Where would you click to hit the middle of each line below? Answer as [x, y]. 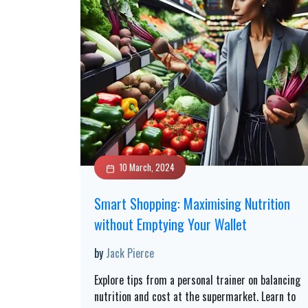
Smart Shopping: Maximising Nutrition [192, 203]
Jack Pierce [130, 253]
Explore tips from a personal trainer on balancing [197, 280]
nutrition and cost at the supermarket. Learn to [195, 296]
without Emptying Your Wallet [170, 224]
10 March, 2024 [147, 167]
